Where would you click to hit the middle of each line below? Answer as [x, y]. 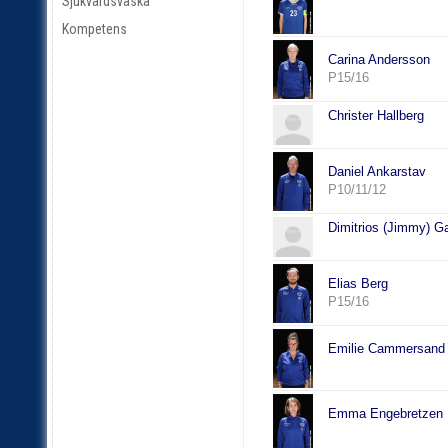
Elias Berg [357, 284]
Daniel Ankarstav [376, 172]
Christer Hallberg [375, 116]
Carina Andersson [378, 60]
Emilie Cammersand [386, 349]
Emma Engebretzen [385, 414]
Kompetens [94, 29]
